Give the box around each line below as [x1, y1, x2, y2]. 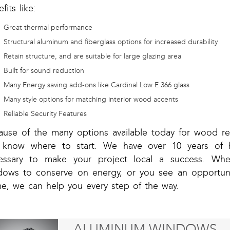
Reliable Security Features [3, 109, 87, 119]
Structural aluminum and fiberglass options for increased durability [3, 37, 218, 47]
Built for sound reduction [3, 66, 84, 75]
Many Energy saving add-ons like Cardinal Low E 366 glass [3, 81, 189, 90]
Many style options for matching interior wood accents [3, 95, 178, 104]
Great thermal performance [3, 23, 92, 32]
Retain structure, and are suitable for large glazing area [3, 52, 181, 61]
